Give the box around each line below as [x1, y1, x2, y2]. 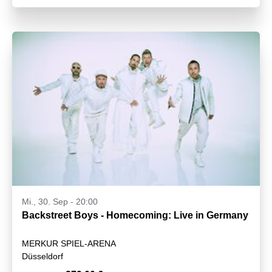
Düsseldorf [22, 251, 63, 261]
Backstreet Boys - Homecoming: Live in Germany [22, 209, 248, 220]
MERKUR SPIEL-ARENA [22, 238, 116, 248]
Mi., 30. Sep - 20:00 [22, 196, 98, 206]
